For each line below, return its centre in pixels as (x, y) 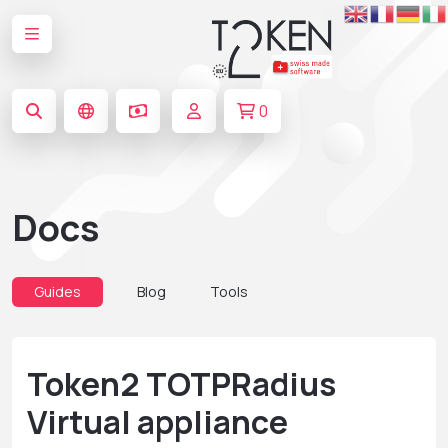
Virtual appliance (157, 421)
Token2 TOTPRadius (181, 383)
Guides (57, 291)
